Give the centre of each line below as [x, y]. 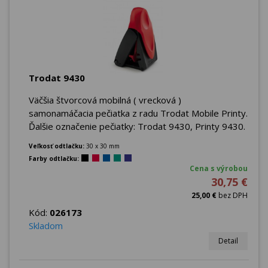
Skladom [46, 225]
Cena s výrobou [219, 168]
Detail [228, 240]
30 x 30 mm [103, 146]
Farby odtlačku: [54, 158]
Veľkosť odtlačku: [57, 146]
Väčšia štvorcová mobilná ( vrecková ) [105, 100]
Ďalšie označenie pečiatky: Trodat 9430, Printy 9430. [137, 126]
